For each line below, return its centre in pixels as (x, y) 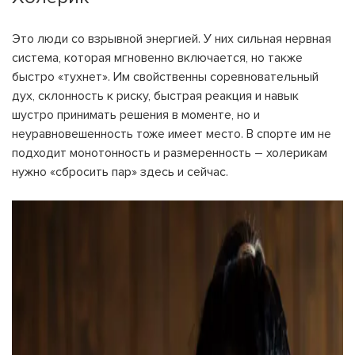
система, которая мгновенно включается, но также (157, 58)
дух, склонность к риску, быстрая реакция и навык (155, 96)
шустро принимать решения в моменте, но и (136, 115)
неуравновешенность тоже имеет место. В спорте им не (172, 134)
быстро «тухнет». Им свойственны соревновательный (165, 77)
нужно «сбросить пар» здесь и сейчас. (120, 172)
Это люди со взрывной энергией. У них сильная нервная (172, 39)
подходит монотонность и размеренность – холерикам (170, 153)
